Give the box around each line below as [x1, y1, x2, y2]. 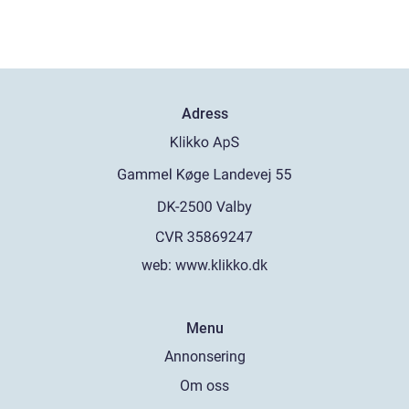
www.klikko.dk [175, 257, 267, 275]
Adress [181, 104, 228, 122]
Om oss [180, 377, 229, 395]
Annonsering [163, 348, 246, 366]
